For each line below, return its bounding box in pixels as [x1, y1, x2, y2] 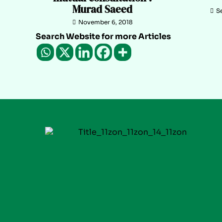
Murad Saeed [72, 2, 133, 16]
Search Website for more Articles [36, 31, 171, 42]
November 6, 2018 [78, 18, 133, 26]
